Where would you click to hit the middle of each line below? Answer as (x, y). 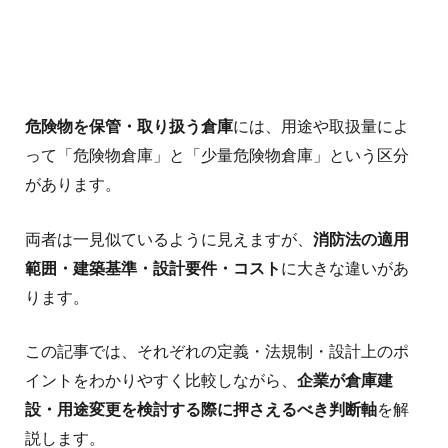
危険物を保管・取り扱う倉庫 (128, 127)
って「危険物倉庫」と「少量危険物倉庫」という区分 (216, 156)
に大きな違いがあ (344, 268)
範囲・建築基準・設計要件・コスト (152, 268)
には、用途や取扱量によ (320, 127)
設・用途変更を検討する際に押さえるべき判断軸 (200, 410)
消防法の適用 (360, 239)
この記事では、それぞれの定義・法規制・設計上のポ (216, 352)
